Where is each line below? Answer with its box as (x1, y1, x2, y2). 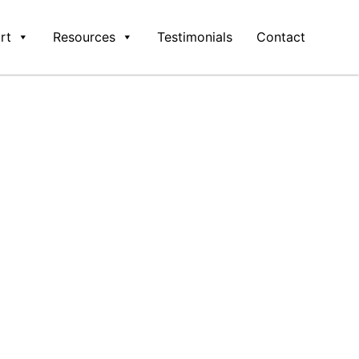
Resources (53, 29, 115, 46)
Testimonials (157, 29, 232, 46)
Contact (256, 29, 305, 46)
